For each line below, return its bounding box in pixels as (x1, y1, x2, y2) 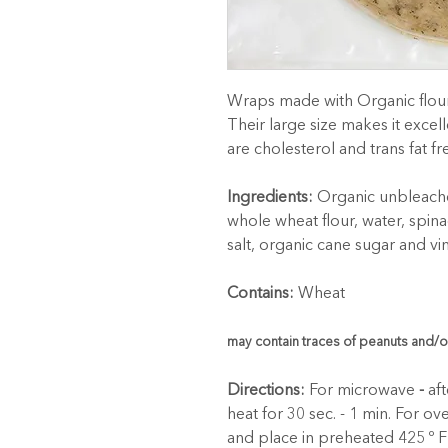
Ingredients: (227, 189, 313, 206)
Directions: (227, 382, 305, 399)
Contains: (227, 285, 294, 302)
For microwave (305, 382, 415, 399)
